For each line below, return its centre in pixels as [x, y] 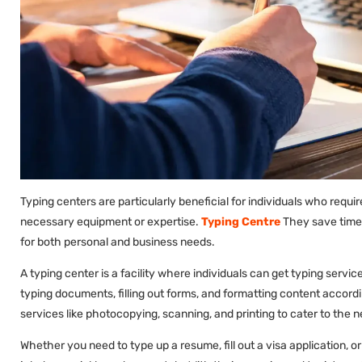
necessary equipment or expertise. [111, 221]
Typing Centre [241, 221]
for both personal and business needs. [118, 242]
